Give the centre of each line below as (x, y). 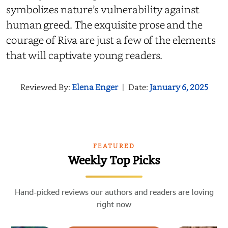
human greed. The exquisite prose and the (104, 24)
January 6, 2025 (179, 87)
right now (114, 204)
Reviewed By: (46, 87)
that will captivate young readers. (85, 55)
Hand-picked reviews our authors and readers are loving (114, 192)
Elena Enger (95, 87)
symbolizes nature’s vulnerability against (103, 9)
